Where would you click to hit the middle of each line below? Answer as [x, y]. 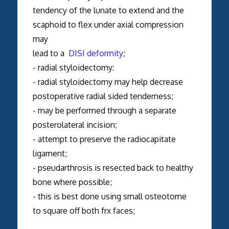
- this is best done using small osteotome [109, 196]
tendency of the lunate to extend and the [108, 10]
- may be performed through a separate [104, 110]
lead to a [50, 53]
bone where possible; [72, 182]
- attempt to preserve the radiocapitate [104, 139]
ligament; [50, 153]
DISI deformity [96, 53]
